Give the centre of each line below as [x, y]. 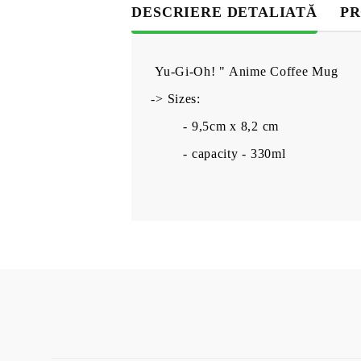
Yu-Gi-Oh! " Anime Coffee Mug [245, 72]
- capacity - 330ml [234, 154]
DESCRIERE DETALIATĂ [224, 12]
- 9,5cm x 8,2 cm [231, 127]
